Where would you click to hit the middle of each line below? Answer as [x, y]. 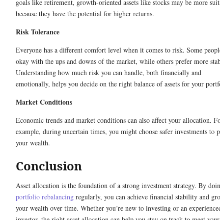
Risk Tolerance [38, 31]
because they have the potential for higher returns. [85, 13]
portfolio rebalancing [45, 196]
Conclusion [49, 165]
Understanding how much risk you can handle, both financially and [109, 72]
